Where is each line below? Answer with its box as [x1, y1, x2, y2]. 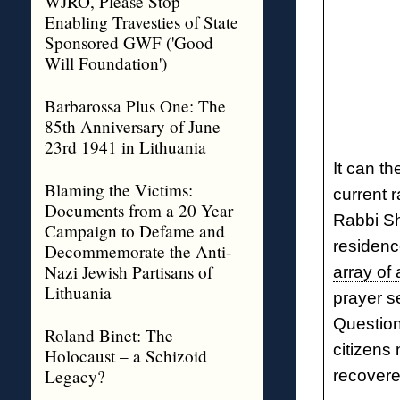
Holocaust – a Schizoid [44, 345, 207, 367]
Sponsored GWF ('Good [44, 31, 213, 54]
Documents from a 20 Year [44, 199, 233, 221]
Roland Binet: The [44, 324, 173, 346]
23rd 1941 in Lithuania [44, 136, 206, 158]
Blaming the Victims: [44, 179, 193, 201]
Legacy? [44, 365, 105, 387]
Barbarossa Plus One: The [44, 95, 226, 117]
